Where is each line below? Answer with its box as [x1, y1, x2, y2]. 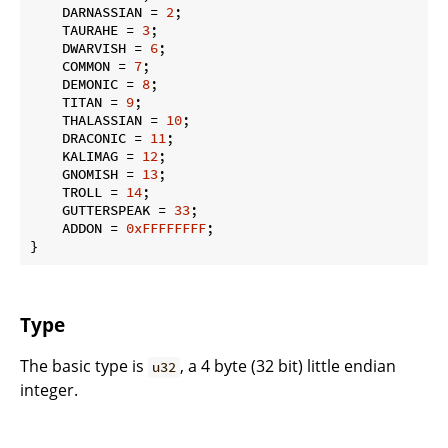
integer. [20, 379, 78, 402]
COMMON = [30, 56, 134, 75]
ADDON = [30, 218, 126, 237]
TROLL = [30, 182, 126, 201]
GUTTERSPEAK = [30, 200, 174, 219]
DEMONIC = [30, 74, 142, 93]
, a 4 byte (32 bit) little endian [180, 355, 397, 378]
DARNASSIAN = [30, 2, 166, 21]
